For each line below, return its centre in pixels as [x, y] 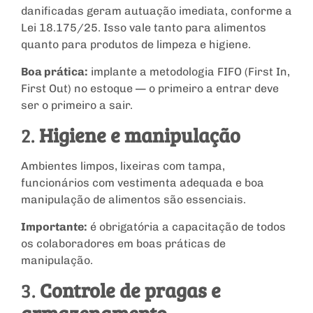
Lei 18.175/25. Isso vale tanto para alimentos [144, 28]
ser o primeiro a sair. [77, 105]
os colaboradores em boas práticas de [123, 243]
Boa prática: [54, 71]
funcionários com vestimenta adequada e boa [143, 183]
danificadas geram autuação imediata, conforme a [156, 11]
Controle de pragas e [130, 290]
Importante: [54, 226]
